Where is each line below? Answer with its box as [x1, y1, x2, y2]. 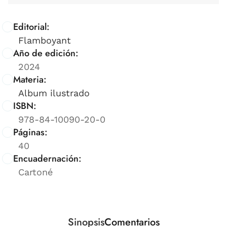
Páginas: [13, 125, 48, 139]
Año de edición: [13, 46, 79, 60]
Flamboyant [18, 34, 71, 46]
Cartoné [18, 166, 53, 177]
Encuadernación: [13, 152, 82, 165]
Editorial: [13, 20, 50, 33]
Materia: [13, 72, 47, 86]
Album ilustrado [18, 87, 90, 98]
